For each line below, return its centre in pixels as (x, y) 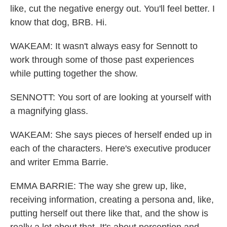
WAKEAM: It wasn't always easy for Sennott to (104, 46)
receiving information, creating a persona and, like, (112, 200)
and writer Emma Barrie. (59, 162)
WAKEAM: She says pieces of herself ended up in (111, 135)
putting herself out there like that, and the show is (109, 213)
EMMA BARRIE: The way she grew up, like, (98, 186)
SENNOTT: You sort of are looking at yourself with (111, 97)
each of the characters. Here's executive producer (110, 148)
